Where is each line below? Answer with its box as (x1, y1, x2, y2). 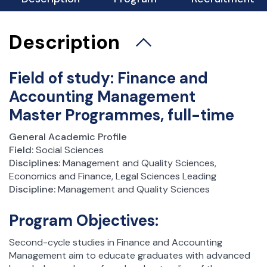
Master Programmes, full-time (9, 104, 234, 125)
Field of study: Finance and (9, 67, 208, 88)
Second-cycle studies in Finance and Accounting (9, 236, 222, 249)
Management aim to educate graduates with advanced (9, 249, 250, 262)
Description (9, 29, 125, 55)
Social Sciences (33, 144, 104, 157)
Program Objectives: (9, 210, 159, 231)
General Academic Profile (9, 131, 127, 144)
